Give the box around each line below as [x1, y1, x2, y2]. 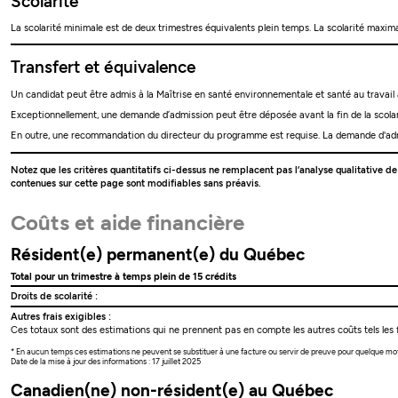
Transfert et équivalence [11, 57, 196, 78]
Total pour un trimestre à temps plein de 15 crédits [11, 270, 237, 283]
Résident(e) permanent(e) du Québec [11, 243, 306, 265]
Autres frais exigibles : [11, 310, 112, 322]
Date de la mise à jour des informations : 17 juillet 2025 [11, 355, 202, 366]
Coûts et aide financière [11, 209, 245, 235]
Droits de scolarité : [11, 291, 99, 303]
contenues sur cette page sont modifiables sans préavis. [11, 177, 262, 189]
